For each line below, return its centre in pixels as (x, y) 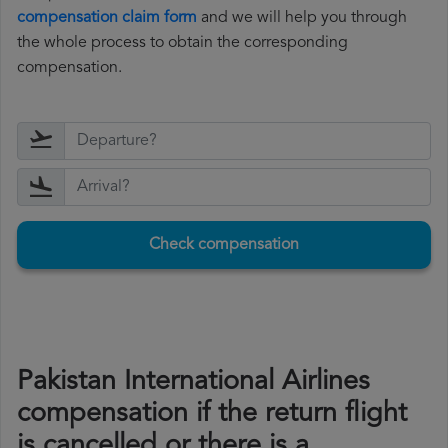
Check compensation (224, 245)
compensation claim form (107, 18)
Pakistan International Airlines (193, 383)
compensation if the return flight (212, 415)
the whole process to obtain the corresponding (182, 43)
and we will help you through (302, 18)
